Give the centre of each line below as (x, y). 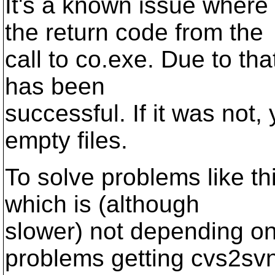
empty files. (66, 140)
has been (55, 86)
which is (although (102, 204)
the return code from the (134, 32)
